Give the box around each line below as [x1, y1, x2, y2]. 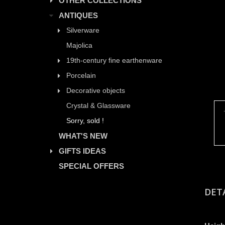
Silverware [66, 26, 99, 34]
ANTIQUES [59, 11, 98, 20]
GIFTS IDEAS [59, 146, 106, 155]
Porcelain [66, 71, 96, 79]
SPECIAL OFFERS [59, 161, 124, 170]
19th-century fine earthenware [66, 56, 162, 64]
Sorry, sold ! [66, 117, 104, 125]
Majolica [66, 41, 92, 49]
